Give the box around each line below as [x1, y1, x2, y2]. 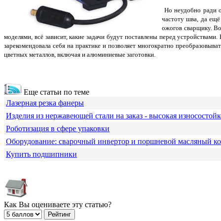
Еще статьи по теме [22, 88, 89, 97]
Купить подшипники [6, 150, 77, 159]
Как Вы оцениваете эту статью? [4, 200, 111, 209]
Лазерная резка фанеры [6, 99, 84, 108]
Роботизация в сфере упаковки [6, 124, 110, 133]
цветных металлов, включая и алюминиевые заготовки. [4, 51, 155, 59]
